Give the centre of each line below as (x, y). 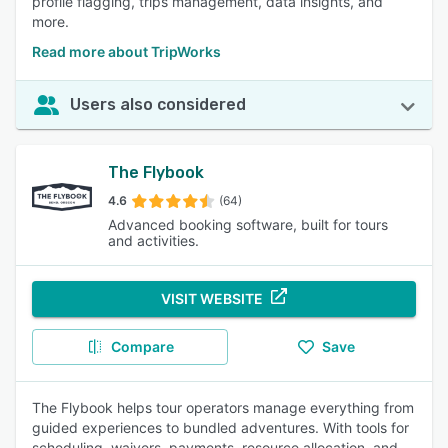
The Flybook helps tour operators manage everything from (223, 407)
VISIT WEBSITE (212, 298)
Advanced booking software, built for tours (248, 224)
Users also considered (158, 104)
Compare (142, 346)
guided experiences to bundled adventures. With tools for (220, 427)
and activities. (153, 240)
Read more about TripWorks (126, 51)
